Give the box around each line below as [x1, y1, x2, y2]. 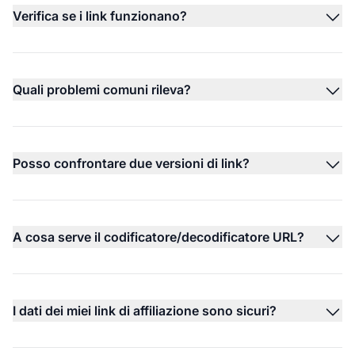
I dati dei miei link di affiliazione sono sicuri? [13, 302, 277, 319]
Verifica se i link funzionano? [13, 7, 187, 24]
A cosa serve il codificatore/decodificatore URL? [13, 228, 304, 245]
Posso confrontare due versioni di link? [13, 155, 250, 171]
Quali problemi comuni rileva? [13, 81, 191, 97]
